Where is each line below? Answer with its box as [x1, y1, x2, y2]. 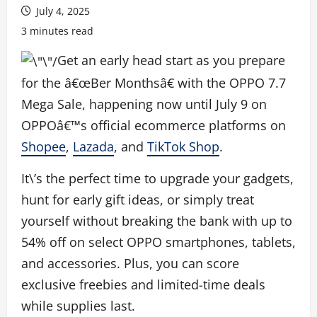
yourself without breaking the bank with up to [21, 212, 292, 230]
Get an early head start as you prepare [57, 52, 285, 69]
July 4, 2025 [33, 4, 90, 18]
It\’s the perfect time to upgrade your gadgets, [21, 170, 294, 188]
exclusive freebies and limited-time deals [21, 276, 265, 294]
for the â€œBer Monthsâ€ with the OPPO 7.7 [21, 74, 286, 92]
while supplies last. [21, 297, 135, 315]
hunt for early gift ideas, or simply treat [21, 191, 254, 209]
